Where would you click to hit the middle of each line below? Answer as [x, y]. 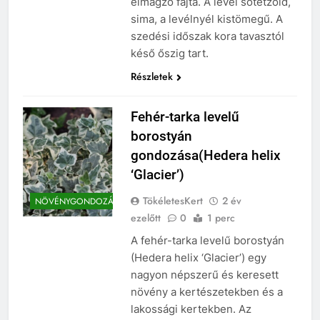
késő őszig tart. [169, 53]
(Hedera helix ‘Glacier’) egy [198, 257]
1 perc [221, 217]
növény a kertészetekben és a [206, 291]
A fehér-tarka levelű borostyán [207, 240]
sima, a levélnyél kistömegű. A [206, 19]
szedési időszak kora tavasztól [207, 36]
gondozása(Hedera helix [205, 155]
